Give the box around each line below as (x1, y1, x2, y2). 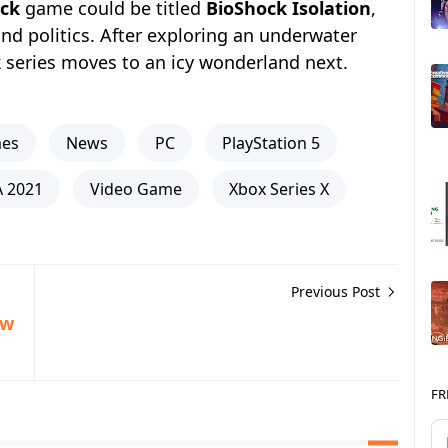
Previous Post (291, 282, 384, 301)
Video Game (90, 178, 182, 200)
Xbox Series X (229, 178, 329, 200)
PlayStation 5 (222, 132, 320, 154)
